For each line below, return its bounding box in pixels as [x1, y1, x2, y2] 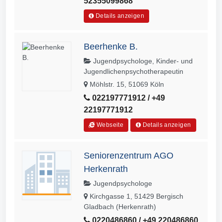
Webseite [95, 121, 124, 129]
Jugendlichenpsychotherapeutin [84, 67, 183, 76]
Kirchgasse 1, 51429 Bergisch [88, 192, 183, 201]
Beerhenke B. [84, 42, 138, 52]
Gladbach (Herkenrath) [84, 203, 156, 211]
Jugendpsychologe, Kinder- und [91, 57, 193, 65]
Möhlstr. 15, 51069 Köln [88, 80, 164, 89]
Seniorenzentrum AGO [84, 151, 173, 161]
